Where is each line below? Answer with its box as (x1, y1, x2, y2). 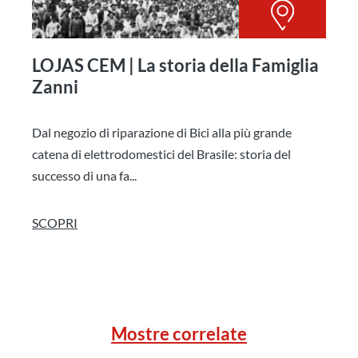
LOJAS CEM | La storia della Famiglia (32, 54, 319, 76)
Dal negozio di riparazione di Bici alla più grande (32, 124, 292, 140)
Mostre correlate (111, 322, 247, 344)
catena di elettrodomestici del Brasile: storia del (32, 145, 291, 161)
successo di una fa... (32, 167, 137, 183)
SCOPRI (32, 214, 78, 230)
